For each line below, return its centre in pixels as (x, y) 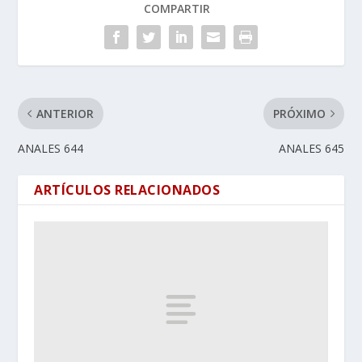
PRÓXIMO (299, 113)
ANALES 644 (51, 148)
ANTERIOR (65, 113)
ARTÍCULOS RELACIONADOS (127, 189)
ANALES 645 (311, 148)
